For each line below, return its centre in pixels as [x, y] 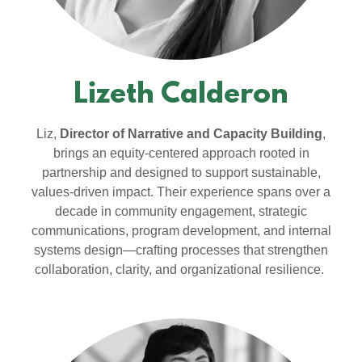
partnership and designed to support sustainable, [181, 173]
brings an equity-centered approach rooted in [181, 153]
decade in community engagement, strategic [181, 211]
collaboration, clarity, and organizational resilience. [181, 269]
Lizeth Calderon [181, 95]
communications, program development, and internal [181, 231]
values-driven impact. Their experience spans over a [181, 192]
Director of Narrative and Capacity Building [191, 134]
